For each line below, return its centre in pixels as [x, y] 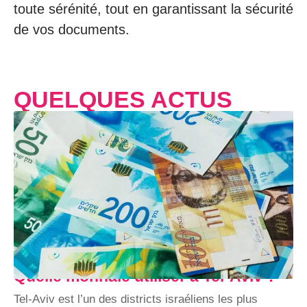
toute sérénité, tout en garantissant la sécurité [153, 9]
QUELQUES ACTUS [123, 99]
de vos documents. [72, 29]
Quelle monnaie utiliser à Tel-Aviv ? [145, 276]
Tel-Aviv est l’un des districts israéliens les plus [136, 299]
